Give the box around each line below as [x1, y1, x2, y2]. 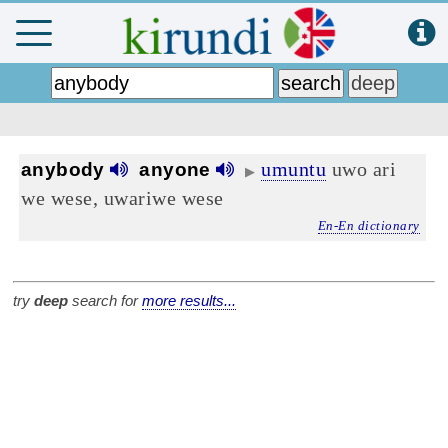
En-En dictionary [317, 218, 420, 233]
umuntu [261, 158, 327, 180]
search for [68, 292, 142, 310]
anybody [21, 159, 111, 180]
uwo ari [326, 158, 397, 180]
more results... [142, 292, 236, 310]
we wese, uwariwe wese [21, 187, 224, 209]
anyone [128, 159, 211, 180]
